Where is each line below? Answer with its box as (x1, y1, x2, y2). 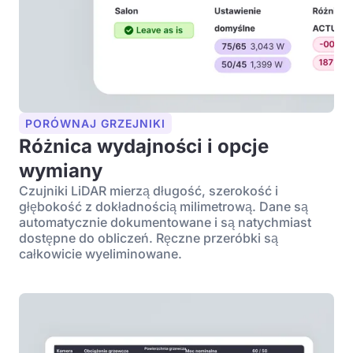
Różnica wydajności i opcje (19, 135, 269, 158)
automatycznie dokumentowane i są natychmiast (19, 214, 311, 230)
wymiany (19, 159, 102, 182)
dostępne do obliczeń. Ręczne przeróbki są (19, 230, 278, 246)
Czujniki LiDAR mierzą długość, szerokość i (19, 183, 278, 199)
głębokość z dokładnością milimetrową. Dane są (19, 199, 308, 214)
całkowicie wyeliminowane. (19, 246, 182, 262)
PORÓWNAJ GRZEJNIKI (25, 117, 165, 130)
